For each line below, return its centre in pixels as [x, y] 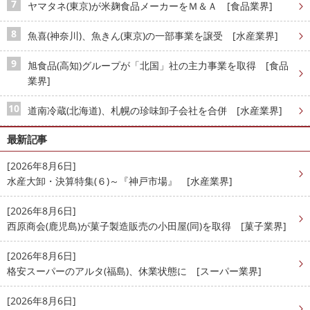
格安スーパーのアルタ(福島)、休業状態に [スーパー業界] [134, 271]
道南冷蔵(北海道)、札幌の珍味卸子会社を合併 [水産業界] [155, 111]
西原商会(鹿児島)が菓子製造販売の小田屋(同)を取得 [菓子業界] [147, 226]
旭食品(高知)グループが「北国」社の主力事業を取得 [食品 [158, 66]
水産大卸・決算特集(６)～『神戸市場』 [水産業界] [120, 181]
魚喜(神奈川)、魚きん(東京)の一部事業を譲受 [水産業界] [153, 36]
